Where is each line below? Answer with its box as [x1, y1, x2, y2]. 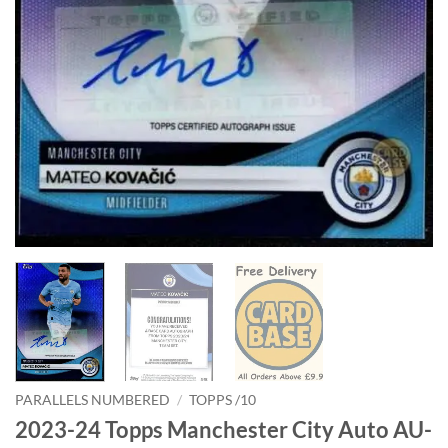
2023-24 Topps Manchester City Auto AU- [15, 416, 432, 444]
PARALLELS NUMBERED [15, 392, 170, 409]
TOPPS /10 [189, 392, 257, 409]
